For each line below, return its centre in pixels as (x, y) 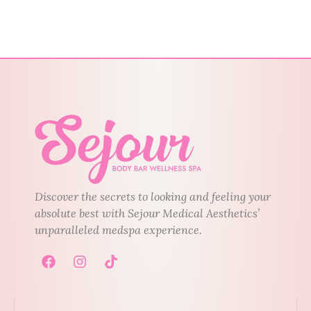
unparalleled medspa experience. (118, 229)
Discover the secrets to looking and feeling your (153, 196)
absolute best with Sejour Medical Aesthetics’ (147, 213)
